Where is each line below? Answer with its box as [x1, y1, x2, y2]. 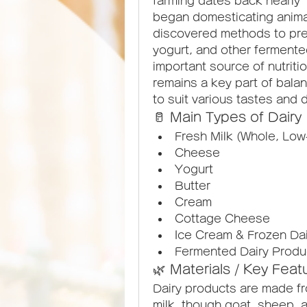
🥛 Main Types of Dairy [153, 111, 302, 123]
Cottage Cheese [175, 213, 270, 224]
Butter [175, 180, 210, 191]
